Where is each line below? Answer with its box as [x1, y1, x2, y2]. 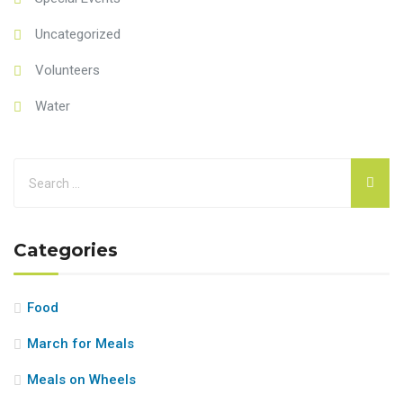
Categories [13, 239, 118, 262]
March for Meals [27, 336, 134, 353]
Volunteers [35, 62, 100, 79]
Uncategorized [35, 26, 121, 43]
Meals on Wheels [27, 372, 136, 389]
